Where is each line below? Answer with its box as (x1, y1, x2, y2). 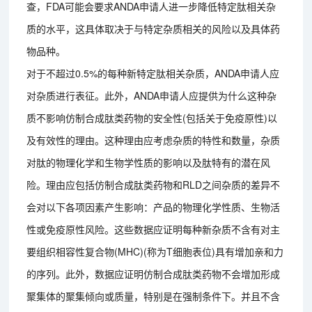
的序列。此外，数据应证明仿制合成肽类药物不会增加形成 (26, 266, 281, 281)
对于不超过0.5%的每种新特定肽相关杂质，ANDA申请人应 (26, 65, 280, 80)
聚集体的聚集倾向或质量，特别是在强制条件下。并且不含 (26, 288, 281, 303)
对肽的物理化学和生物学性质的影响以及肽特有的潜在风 (26, 155, 271, 169)
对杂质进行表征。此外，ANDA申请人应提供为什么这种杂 (26, 88, 277, 102)
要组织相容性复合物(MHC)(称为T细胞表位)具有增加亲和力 (26, 244, 284, 258)
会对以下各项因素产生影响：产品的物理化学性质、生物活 (26, 199, 281, 214)
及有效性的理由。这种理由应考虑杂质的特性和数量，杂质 (26, 132, 281, 147)
